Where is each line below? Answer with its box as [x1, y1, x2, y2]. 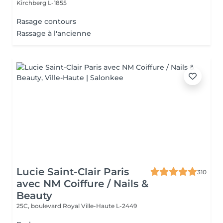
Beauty [16, 190, 52, 202]
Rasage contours [16, 17, 76, 26]
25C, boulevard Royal [16, 202, 81, 210]
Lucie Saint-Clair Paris [16, 166, 129, 178]
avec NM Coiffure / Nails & [16, 178, 148, 190]
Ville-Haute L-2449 [81, 202, 137, 210]
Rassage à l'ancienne [16, 29, 91, 38]
